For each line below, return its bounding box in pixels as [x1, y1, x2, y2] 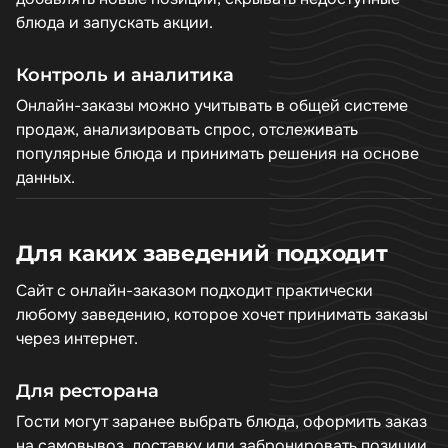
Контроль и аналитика [16, 63, 234, 86]
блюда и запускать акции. [16, 12, 213, 33]
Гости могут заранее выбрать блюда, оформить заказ [16, 411, 427, 432]
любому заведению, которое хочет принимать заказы [16, 304, 428, 325]
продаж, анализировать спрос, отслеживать [16, 119, 358, 140]
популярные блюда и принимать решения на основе [16, 143, 419, 164]
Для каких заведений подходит [16, 239, 388, 267]
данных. [16, 167, 75, 188]
